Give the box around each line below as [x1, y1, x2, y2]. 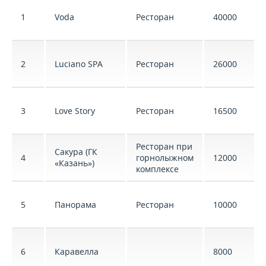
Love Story [55, 105, 95, 116]
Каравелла [55, 246, 99, 257]
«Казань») [55, 157, 94, 169]
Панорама [55, 199, 96, 210]
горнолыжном [136, 152, 194, 163]
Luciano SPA [55, 58, 103, 69]
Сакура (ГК [55, 146, 97, 157]
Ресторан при [136, 141, 192, 152]
